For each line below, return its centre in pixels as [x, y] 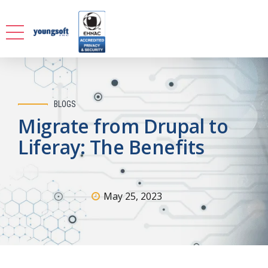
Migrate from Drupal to [123, 126]
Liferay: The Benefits [111, 147]
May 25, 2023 [133, 196]
